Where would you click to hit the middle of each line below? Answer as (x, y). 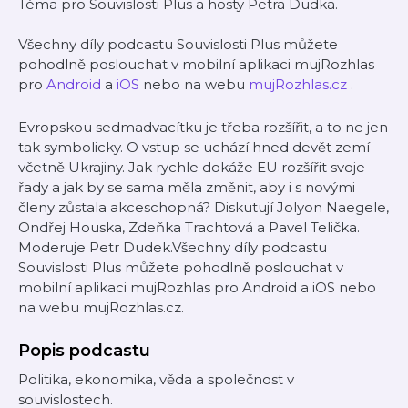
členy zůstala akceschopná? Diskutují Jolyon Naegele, (204, 207)
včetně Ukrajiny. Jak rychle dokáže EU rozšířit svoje (192, 167)
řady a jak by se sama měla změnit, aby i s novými (187, 187)
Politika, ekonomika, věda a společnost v (156, 379)
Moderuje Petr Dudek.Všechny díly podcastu (173, 247)
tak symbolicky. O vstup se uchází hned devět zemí (194, 147)
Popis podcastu (84, 351)
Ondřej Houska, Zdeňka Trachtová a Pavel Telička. (189, 227)
